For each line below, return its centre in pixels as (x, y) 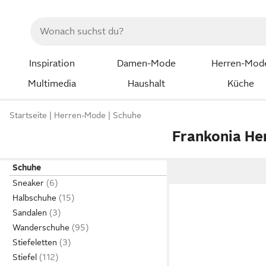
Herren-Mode (80, 115)
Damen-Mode (146, 64)
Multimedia (52, 83)
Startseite (28, 115)
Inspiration (52, 64)
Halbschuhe (34, 198)
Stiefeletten (35, 242)
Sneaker (28, 183)
